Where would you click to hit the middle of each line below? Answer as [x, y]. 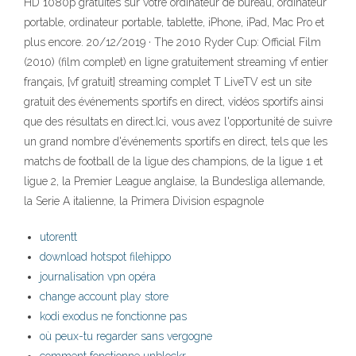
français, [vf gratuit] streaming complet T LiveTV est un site [168, 82]
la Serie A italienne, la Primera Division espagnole [144, 201]
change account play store [104, 297]
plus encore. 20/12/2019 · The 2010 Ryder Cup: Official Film [172, 43]
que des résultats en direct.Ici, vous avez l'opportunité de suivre [178, 122]
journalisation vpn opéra [98, 277]
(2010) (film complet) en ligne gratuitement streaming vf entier [176, 62]
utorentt [58, 237]
